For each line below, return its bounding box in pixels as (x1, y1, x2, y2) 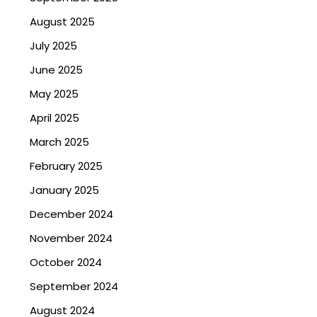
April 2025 (30, 110, 80, 126)
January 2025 (30, 183, 100, 198)
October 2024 (30, 255, 103, 270)
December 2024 (30, 207, 114, 222)
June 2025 (30, 62, 83, 78)
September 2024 (30, 279, 119, 294)
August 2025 (30, 14, 96, 30)
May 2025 (30, 86, 79, 102)
